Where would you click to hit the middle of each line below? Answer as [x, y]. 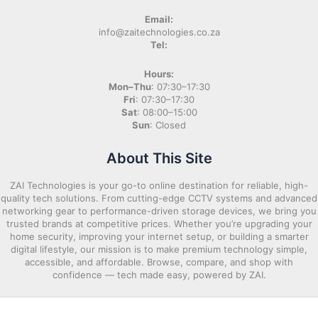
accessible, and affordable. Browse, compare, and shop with [159, 262]
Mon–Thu [130, 86]
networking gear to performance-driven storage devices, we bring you [159, 210]
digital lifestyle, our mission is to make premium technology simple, [159, 249]
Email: [159, 20]
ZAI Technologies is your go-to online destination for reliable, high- [159, 185]
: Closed [168, 125]
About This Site [159, 158]
